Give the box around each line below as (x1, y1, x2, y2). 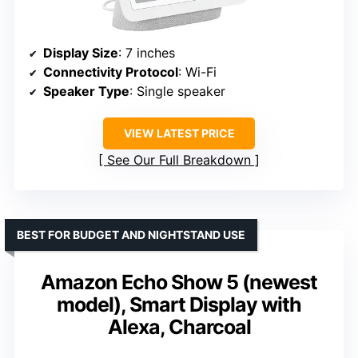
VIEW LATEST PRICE (123, 125, 235, 140)
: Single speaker (129, 82, 225, 99)
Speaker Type (43, 82, 129, 99)
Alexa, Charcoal (107, 314, 251, 339)
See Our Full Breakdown (107, 151, 251, 168)
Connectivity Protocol (43, 63, 178, 80)
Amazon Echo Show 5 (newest (41, 269, 317, 294)
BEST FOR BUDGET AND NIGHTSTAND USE (17, 227, 245, 241)
